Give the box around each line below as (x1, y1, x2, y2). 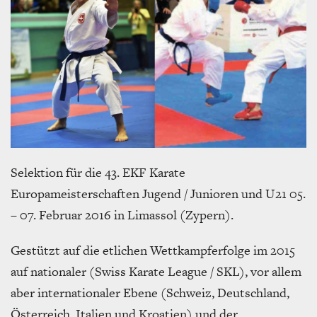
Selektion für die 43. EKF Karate (11, 163, 185, 181)
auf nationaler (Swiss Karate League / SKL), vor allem (11, 262, 301, 280)
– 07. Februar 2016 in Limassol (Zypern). (11, 205, 234, 224)
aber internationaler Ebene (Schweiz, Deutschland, (11, 283, 289, 301)
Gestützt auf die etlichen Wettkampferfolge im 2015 (11, 241, 295, 259)
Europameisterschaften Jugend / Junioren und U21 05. (11, 184, 306, 202)
